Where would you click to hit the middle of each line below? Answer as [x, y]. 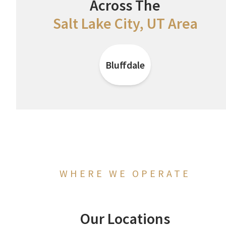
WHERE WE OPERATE [125, 174]
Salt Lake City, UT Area [125, 23]
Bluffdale [125, 65]
